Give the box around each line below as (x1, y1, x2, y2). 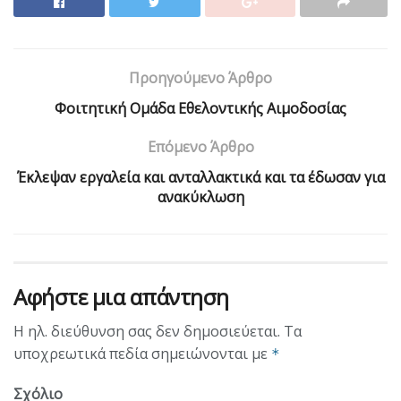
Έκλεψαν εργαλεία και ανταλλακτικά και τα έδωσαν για (16, 167, 385, 188)
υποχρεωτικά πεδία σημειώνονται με (13, 344, 271, 364)
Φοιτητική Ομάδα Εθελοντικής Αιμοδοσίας (55, 98, 346, 119)
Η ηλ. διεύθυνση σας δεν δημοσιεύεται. (13, 321, 280, 342)
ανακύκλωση (157, 187, 244, 208)
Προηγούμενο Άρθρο (129, 68, 272, 89)
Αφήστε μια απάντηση (13, 282, 229, 312)
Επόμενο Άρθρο (147, 137, 254, 158)
